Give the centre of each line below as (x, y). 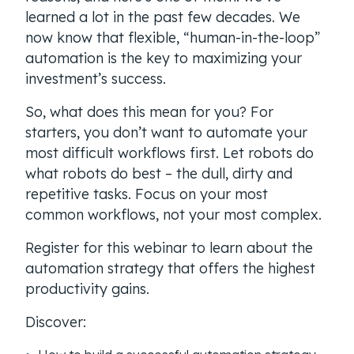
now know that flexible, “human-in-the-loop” (173, 38)
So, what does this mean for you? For (149, 112)
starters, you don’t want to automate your (166, 133)
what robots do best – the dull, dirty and (159, 174)
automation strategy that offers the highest (170, 269)
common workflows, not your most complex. (173, 215)
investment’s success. (96, 79)
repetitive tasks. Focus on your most (147, 194)
